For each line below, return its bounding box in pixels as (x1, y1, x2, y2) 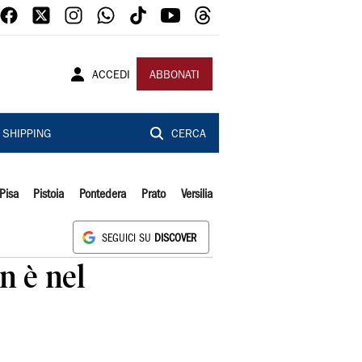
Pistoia (33, 189, 65, 200)
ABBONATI (149, 70, 200, 82)
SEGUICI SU (102, 234, 154, 243)
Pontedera (79, 189, 127, 200)
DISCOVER (154, 234, 196, 243)
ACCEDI (92, 70, 130, 82)
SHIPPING (2, 129, 51, 141)
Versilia (180, 189, 213, 200)
